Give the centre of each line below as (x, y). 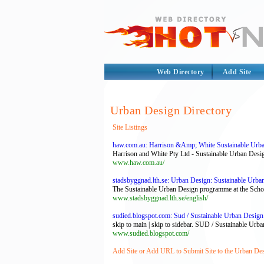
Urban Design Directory (171, 110)
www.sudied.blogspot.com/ (151, 233)
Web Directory (181, 72)
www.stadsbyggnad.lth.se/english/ (160, 198)
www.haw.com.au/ (138, 163)
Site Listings (130, 127)
